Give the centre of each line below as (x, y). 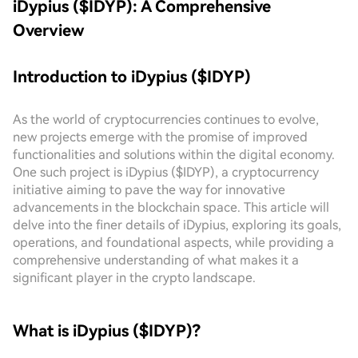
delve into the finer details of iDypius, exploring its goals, (177, 225)
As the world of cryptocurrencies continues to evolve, (166, 119)
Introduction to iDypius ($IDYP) (132, 77)
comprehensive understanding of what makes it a (156, 260)
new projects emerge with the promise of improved (160, 137)
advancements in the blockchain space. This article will (171, 207)
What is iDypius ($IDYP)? (107, 331)
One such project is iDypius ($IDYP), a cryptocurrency (166, 172)
